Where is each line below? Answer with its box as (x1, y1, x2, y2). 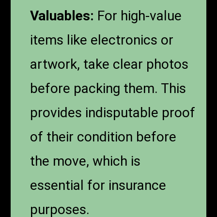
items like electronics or (30, 31, 174, 48)
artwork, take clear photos (30, 56, 189, 72)
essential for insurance (30, 177, 167, 193)
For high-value (94, 7, 182, 24)
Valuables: (30, 7, 94, 24)
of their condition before (30, 128, 177, 145)
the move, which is (30, 153, 141, 169)
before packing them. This (30, 80, 186, 96)
